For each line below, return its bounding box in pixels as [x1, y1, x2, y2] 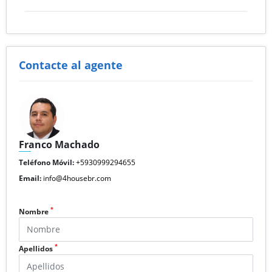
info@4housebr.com [43, 172, 111, 183]
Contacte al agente [19, 57, 123, 72]
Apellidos [19, 243, 55, 254]
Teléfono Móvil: [19, 157, 74, 168]
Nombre [19, 206, 50, 217]
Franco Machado [19, 137, 100, 151]
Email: [19, 172, 41, 183]
